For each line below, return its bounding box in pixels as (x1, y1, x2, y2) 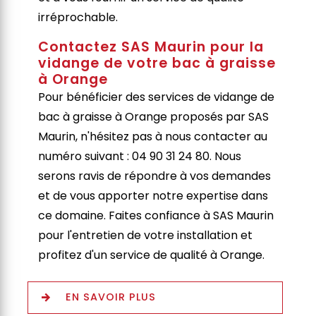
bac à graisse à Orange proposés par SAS (38, 108, 269, 125)
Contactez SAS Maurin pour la (38, 37, 265, 56)
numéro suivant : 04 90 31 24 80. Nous (38, 147, 242, 164)
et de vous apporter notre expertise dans (38, 187, 269, 204)
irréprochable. (38, 8, 119, 25)
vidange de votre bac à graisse (38, 53, 276, 73)
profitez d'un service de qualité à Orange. (38, 246, 265, 263)
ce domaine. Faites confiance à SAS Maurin (38, 207, 274, 224)
